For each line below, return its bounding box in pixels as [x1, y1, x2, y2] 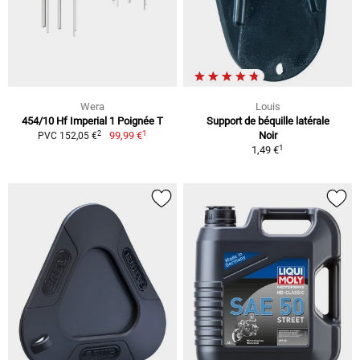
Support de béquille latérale [206, 115, 329, 128]
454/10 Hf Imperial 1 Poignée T [22, 115, 163, 128]
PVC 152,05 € [38, 130, 98, 142]
